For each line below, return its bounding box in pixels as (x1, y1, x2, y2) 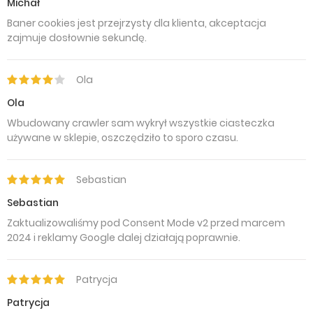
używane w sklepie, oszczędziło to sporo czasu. (7, 131, 238, 145)
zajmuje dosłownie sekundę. (7, 31, 147, 45)
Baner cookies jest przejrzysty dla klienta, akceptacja (7, 16, 266, 30)
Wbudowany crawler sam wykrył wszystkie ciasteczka (7, 116, 275, 130)
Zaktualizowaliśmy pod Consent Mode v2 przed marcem (7, 216, 285, 230)
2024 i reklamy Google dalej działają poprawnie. (7, 231, 240, 245)
